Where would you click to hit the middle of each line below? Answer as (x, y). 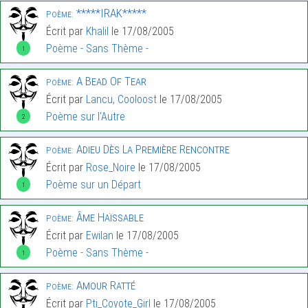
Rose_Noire (111, 168)
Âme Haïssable (109, 218)
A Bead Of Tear (110, 81)
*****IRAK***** (110, 13)
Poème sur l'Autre (86, 117)
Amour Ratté (104, 286)
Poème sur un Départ (93, 185)
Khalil (97, 32)
